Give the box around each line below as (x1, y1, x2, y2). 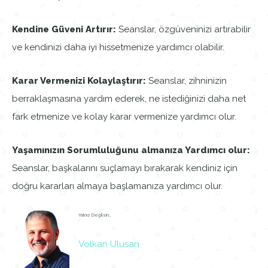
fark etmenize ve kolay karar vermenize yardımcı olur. (12, 111, 236, 123)
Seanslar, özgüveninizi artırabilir (116, 24, 251, 35)
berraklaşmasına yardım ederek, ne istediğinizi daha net (12, 93, 246, 105)
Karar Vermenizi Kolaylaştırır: (12, 75, 146, 87)
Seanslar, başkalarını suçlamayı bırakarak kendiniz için (12, 163, 237, 174)
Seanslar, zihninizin (146, 75, 227, 87)
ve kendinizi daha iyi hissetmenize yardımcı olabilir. (12, 42, 224, 53)
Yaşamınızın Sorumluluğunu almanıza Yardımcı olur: (12, 145, 250, 156)
